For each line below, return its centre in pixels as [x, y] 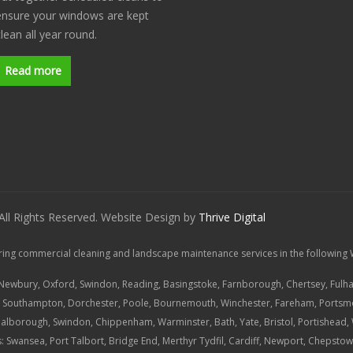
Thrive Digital [232, 217]
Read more [33, 71]
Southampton [33, 303]
